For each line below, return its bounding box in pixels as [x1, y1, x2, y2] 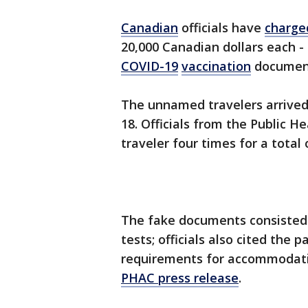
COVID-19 [121, 58, 178, 75]
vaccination [181, 58, 251, 75]
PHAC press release [121, 269, 239, 287]
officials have [178, 19, 265, 36]
